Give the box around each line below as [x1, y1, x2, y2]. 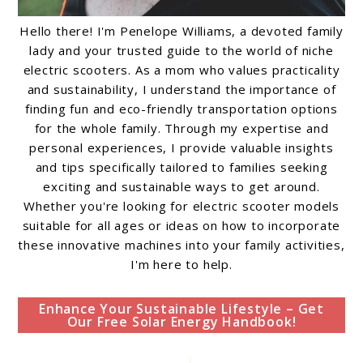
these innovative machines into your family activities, [18, 237, 345, 254]
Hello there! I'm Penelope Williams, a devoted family [19, 23, 344, 40]
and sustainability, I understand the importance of [27, 81, 336, 98]
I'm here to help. [130, 256, 233, 273]
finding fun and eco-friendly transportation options [25, 100, 338, 117]
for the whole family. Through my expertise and [34, 120, 329, 137]
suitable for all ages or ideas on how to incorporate [22, 217, 341, 234]
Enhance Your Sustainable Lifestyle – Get [39, 299, 324, 318]
